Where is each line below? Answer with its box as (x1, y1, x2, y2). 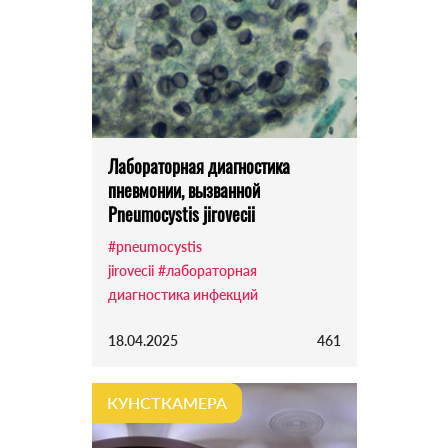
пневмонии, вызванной (107, 177, 260, 204)
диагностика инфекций (107, 286, 258, 304)
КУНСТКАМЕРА (106, 393, 227, 413)
